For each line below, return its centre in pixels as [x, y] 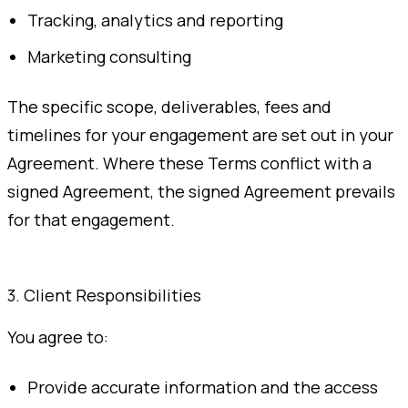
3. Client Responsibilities [104, 295]
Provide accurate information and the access [203, 387]
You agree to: [58, 337]
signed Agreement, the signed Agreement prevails [201, 191]
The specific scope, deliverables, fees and [169, 106]
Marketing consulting [110, 56]
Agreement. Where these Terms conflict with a [189, 163]
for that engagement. [91, 219]
